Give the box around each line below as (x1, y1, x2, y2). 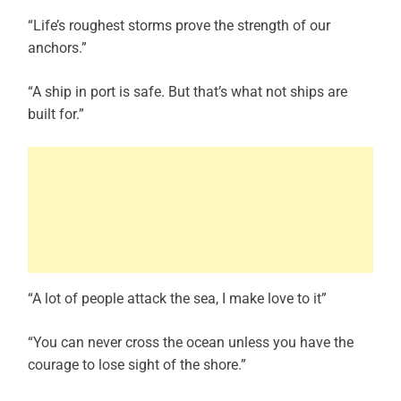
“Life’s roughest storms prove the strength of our (28, 17, 330, 35)
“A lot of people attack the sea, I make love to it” (28, 290, 327, 308)
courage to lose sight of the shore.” (28, 356, 246, 374)
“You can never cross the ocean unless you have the (28, 334, 354, 352)
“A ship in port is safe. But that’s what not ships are (28, 83, 347, 101)
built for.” (28, 106, 84, 124)
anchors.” (28, 39, 87, 57)
